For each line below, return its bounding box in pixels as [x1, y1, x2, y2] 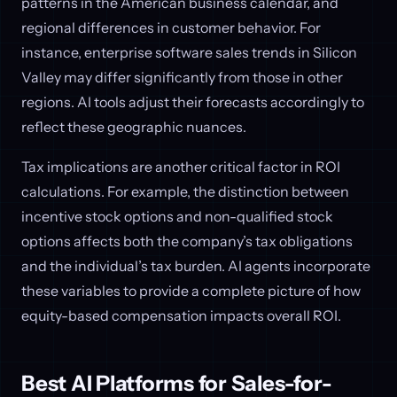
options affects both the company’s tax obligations [21, 232, 353, 251]
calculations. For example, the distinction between [21, 183, 349, 201]
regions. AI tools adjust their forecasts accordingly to [21, 92, 364, 111]
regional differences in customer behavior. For [21, 18, 321, 36]
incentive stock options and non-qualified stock [21, 207, 333, 226]
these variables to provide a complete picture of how [21, 282, 361, 300]
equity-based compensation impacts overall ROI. [21, 307, 341, 325]
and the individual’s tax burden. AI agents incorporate [21, 257, 370, 276]
